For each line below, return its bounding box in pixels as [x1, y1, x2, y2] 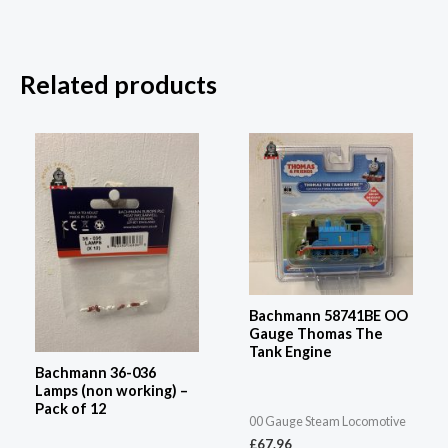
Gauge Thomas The [249, 324, 383, 342]
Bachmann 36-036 [35, 363, 156, 381]
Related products [20, 69, 217, 100]
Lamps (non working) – [35, 381, 188, 399]
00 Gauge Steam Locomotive [249, 414, 406, 430]
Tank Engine [249, 342, 332, 360]
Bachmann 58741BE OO [249, 306, 408, 324]
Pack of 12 [35, 399, 106, 417]
